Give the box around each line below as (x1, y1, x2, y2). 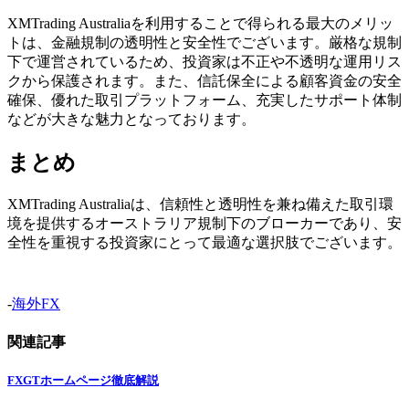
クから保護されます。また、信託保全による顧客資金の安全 (7, 72, 402, 89)
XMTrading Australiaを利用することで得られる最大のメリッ (7, 15, 393, 31)
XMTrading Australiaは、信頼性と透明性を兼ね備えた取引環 (7, 195, 393, 212)
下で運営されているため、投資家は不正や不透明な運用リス (7, 53, 402, 69)
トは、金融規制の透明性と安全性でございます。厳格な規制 (7, 34, 402, 50)
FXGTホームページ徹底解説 (7, 373, 159, 387)
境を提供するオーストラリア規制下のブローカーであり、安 (7, 215, 402, 231)
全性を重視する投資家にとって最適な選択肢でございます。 (7, 234, 402, 250)
